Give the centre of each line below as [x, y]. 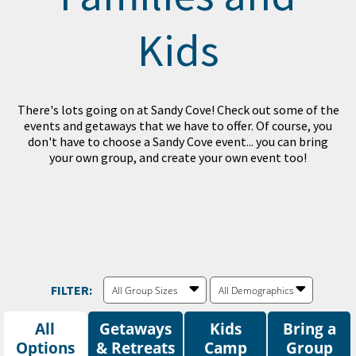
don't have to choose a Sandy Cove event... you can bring [178, 141]
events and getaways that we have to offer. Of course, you [178, 126]
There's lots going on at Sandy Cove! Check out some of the [178, 110]
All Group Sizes [145, 290]
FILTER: [72, 290]
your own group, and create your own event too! [178, 157]
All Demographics [256, 290]
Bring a [309, 329]
